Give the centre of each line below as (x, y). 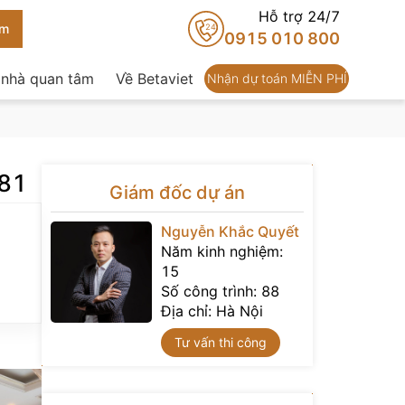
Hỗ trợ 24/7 (299, 16)
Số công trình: (211, 291)
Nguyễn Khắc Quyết (230, 231)
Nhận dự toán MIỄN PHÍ (277, 78)
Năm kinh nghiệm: (222, 251)
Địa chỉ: (188, 311)
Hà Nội (240, 311)
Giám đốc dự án (177, 193)
